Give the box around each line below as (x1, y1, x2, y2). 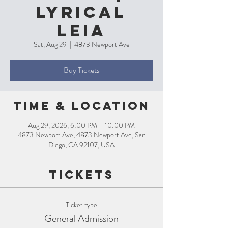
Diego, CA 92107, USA (48, 139, 115, 150)
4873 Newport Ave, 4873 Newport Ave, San (17, 130, 146, 140)
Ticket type (66, 199, 97, 210)
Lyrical (36, 2, 127, 22)
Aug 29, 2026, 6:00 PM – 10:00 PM (28, 120, 135, 130)
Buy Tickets (63, 64, 100, 76)
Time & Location (13, 99, 150, 113)
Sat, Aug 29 (33, 39, 67, 49)
